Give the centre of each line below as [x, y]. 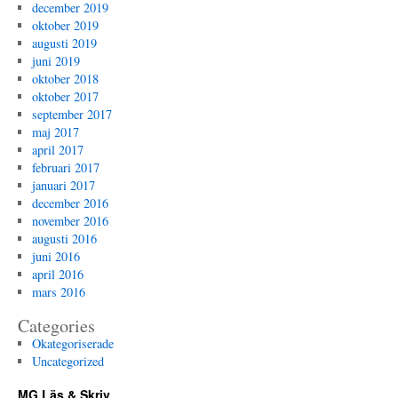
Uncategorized [68, 361]
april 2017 [57, 150]
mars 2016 [58, 292]
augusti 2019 [64, 43]
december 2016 [70, 203]
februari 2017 [65, 167]
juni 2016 [56, 256]
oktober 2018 [65, 79]
